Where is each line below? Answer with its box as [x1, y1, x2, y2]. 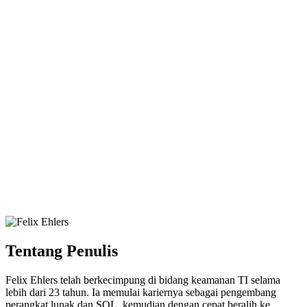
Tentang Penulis [5, 242, 118, 260]
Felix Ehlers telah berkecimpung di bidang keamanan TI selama [5, 274, 280, 286]
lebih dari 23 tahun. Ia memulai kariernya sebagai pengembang [5, 286, 276, 299]
